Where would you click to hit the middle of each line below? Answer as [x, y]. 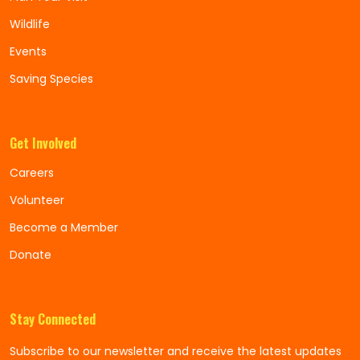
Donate [31, 255]
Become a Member [64, 227]
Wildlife [30, 24]
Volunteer [37, 200]
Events [28, 51]
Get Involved [43, 143]
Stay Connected [53, 319]
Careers [32, 173]
